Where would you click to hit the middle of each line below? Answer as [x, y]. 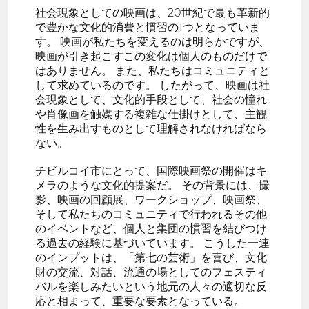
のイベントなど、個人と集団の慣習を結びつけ [151, 229]
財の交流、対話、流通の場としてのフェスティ [151, 272]
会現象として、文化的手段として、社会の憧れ [151, 100]
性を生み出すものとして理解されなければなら [151, 129]
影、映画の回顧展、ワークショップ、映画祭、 [151, 200]
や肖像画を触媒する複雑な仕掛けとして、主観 [151, 114]
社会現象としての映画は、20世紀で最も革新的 [153, 13]
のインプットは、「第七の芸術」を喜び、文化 [151, 258]
